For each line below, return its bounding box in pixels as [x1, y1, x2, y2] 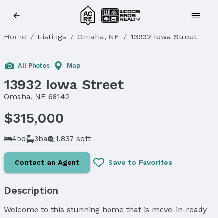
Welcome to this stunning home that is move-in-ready [4, 204, 207, 214]
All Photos [18, 62, 50, 69]
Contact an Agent [15, 158, 79, 167]
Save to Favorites [108, 158, 172, 167]
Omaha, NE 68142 [4, 92, 70, 101]
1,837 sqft [55, 133, 91, 143]
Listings [37, 32, 66, 41]
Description [4, 184, 58, 196]
